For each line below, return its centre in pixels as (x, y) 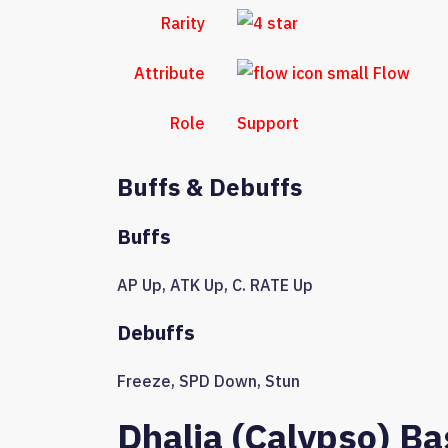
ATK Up (197, 285)
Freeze (144, 381)
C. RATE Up (272, 285)
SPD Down (218, 381)
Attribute (169, 73)
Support (268, 123)
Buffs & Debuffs (209, 187)
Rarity (183, 23)
